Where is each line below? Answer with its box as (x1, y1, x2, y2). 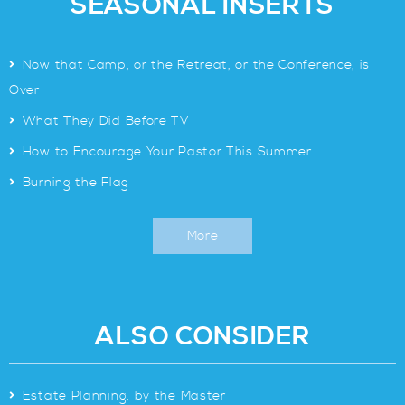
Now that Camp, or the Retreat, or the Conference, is (22, 57, 371, 73)
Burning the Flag (22, 174, 129, 191)
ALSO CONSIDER (95, 321, 310, 353)
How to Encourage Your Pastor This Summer (22, 144, 312, 160)
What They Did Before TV (22, 113, 189, 129)
